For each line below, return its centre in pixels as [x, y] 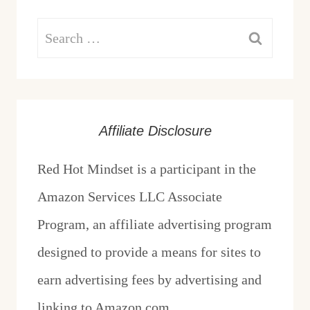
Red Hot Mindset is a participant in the [147, 169]
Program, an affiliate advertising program [155, 225]
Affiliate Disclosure [155, 131]
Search [56, 31]
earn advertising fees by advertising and [149, 280]
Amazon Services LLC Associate [130, 197]
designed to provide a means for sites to [149, 252]
